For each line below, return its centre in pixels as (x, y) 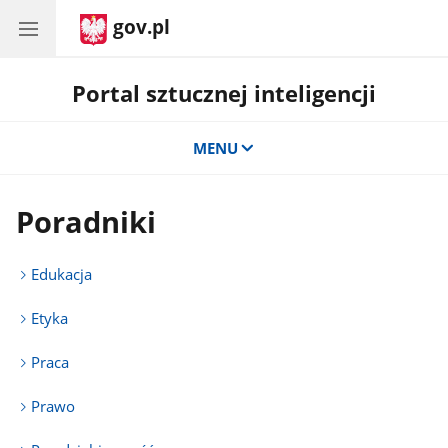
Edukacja (62, 274)
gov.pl (141, 27)
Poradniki (86, 222)
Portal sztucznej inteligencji (224, 93)
